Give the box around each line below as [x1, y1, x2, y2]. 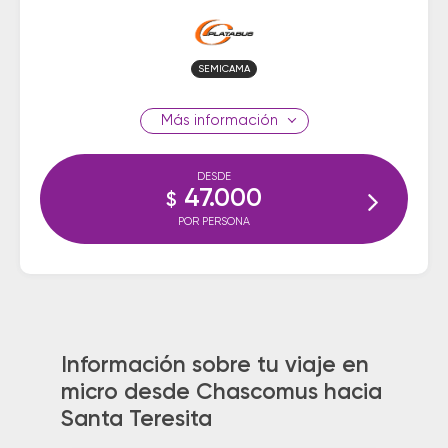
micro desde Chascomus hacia [60, 381, 382, 404]
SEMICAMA [198, 64, 250, 74]
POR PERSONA [178, 216, 250, 227]
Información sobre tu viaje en [60, 354, 369, 377]
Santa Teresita [60, 408, 212, 431]
